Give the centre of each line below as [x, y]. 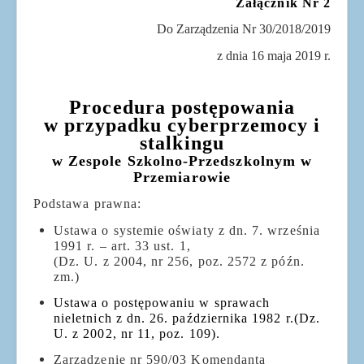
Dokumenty [74, 84]
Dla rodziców [78, 56]
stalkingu [182, 143]
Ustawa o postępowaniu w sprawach [162, 302]
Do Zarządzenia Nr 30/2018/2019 [244, 29]
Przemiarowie [182, 178]
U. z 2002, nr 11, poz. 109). [137, 333]
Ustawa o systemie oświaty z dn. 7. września [187, 230]
